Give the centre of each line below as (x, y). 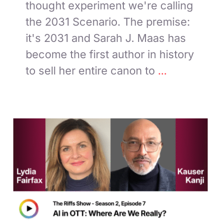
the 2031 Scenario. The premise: (108, 21)
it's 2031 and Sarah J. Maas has (106, 38)
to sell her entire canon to (91, 70)
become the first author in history (110, 54)
